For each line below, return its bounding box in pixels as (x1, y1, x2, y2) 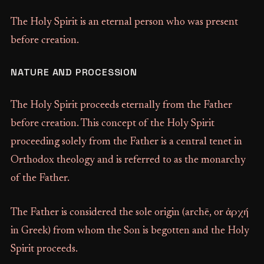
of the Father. (10, 173, 70, 184)
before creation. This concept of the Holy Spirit (10, 118, 214, 129)
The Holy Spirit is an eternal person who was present (10, 17, 238, 28)
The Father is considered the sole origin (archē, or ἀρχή (10, 207, 249, 218)
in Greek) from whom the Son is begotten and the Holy (10, 226, 249, 236)
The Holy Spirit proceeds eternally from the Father (10, 100, 232, 111)
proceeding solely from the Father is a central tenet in (10, 137, 242, 147)
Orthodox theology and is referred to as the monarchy (10, 155, 246, 166)
